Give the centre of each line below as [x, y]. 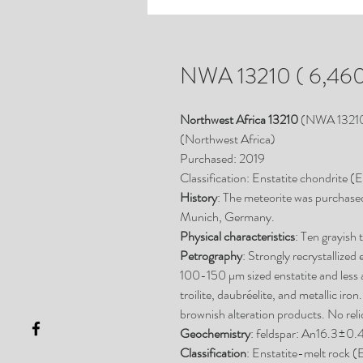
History [199, 197]
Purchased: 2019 [222, 158]
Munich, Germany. [227, 217]
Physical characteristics [237, 236]
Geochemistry [215, 333]
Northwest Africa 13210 [239, 120]
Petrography [211, 256]
